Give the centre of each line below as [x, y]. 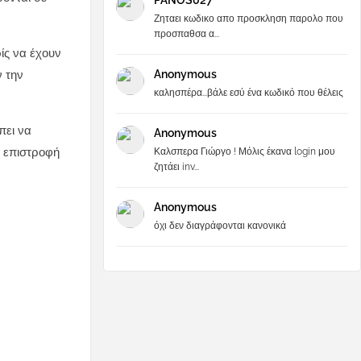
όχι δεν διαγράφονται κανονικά [220, 226]
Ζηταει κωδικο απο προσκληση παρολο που [249, 19]
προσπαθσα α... [187, 34]
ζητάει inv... [176, 167]
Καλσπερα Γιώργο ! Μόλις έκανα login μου [245, 151]
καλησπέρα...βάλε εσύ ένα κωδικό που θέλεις [249, 93]
